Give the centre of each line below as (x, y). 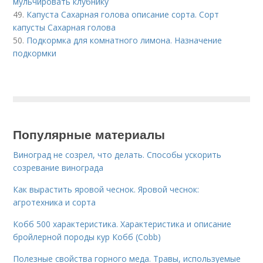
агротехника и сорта (55, 203)
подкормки (35, 53)
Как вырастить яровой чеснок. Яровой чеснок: (106, 190)
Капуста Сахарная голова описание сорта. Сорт (123, 15)
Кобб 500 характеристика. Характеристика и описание (122, 224)
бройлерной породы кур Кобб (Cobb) (87, 237)
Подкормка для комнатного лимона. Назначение (124, 41)
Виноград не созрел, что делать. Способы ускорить (117, 155)
